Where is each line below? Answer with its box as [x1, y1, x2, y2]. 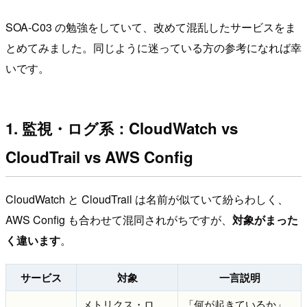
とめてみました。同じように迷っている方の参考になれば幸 [5, 39, 302, 56]
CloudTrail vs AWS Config [5, 146, 193, 169]
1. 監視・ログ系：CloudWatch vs [5, 117, 238, 140]
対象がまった [232, 211, 298, 228]
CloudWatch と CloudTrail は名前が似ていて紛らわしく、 [5, 191, 288, 207]
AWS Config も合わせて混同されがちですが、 [5, 211, 232, 228]
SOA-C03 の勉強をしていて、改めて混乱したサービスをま [5, 19, 296, 35]
